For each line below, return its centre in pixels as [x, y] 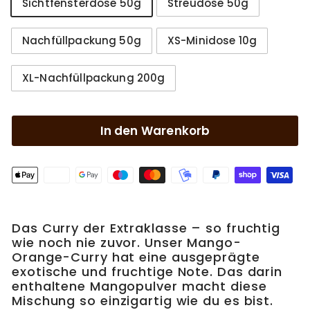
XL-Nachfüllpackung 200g [94, 78]
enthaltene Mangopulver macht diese [139, 286]
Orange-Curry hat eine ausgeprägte [136, 257]
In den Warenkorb [155, 131]
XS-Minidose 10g [212, 40]
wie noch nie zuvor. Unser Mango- [127, 243]
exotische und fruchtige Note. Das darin [147, 272]
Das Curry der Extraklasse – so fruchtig [146, 228]
